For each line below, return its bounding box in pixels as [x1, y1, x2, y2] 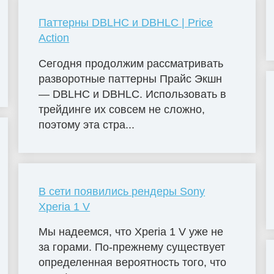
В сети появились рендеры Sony [39, 185, 206, 198]
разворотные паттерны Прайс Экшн [39, 72, 223, 85]
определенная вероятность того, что [39, 256, 227, 269]
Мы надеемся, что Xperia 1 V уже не [39, 226, 224, 239]
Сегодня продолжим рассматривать [39, 57, 224, 70]
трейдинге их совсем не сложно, [39, 103, 206, 116]
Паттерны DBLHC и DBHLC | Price [39, 16, 213, 29]
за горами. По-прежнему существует [39, 241, 226, 254]
